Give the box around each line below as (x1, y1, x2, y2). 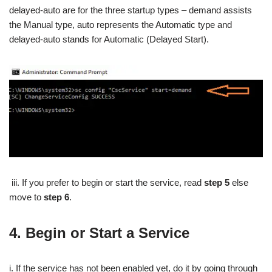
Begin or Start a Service (25, 224, 189, 241)
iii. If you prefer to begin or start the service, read (12, 177, 204, 188)
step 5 (204, 177, 229, 188)
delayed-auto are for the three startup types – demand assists (9, 5, 252, 16)
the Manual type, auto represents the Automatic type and (9, 19, 232, 30)
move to (9, 191, 44, 202)
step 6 (44, 191, 69, 202)
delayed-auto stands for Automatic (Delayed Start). (9, 34, 209, 45)
